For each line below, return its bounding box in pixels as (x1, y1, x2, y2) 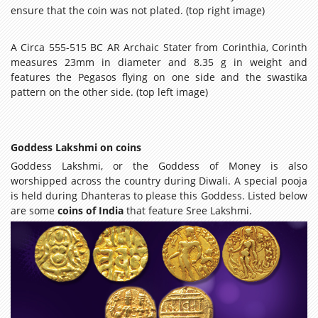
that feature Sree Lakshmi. (124, 204, 252, 218)
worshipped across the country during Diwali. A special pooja (11, 174, 307, 188)
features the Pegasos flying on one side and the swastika (11, 70, 307, 84)
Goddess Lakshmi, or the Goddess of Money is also (11, 159, 307, 173)
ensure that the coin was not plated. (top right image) (11, 4, 265, 18)
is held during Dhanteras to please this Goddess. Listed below (11, 189, 307, 203)
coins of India (57, 204, 124, 218)
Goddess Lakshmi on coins (11, 141, 141, 155)
